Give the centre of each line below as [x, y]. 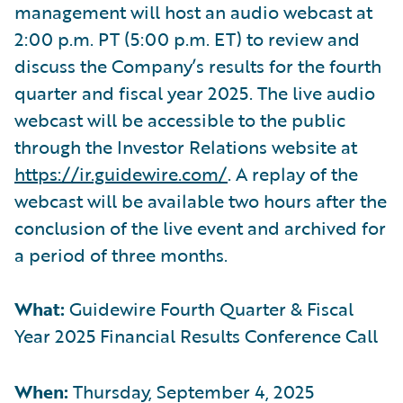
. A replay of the [293, 173]
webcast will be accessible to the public [180, 119]
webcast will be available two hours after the [201, 200]
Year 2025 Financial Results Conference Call [196, 335]
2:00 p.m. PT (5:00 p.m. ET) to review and [187, 38]
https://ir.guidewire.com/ [121, 173]
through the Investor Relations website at [186, 146]
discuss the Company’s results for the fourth [198, 65]
